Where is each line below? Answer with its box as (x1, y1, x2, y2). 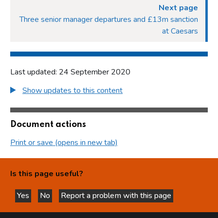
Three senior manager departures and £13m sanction (19, 14, 198, 25)
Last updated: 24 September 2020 (10, 66, 130, 77)
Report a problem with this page (61, 190, 171, 201)
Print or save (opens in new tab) (10, 137, 118, 148)
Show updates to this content (22, 85, 123, 96)
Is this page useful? (10, 168, 83, 179)
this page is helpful (37, 199, 87, 210)
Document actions (10, 120, 86, 129)
